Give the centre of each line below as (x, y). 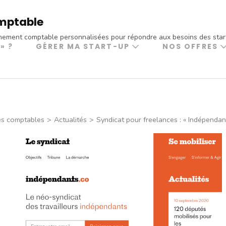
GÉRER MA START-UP (83, 47)
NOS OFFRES (190, 47)
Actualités (70, 120)
